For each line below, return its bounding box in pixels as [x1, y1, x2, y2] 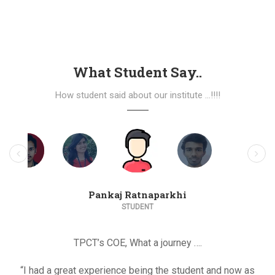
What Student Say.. [73, 63, 202, 82]
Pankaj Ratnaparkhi [88, 188, 187, 201]
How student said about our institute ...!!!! [55, 90, 220, 101]
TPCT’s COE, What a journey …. [73, 236, 202, 249]
